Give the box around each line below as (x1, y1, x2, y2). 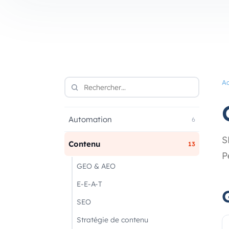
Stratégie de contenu (77, 215, 148, 224)
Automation (68, 114, 112, 124)
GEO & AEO (77, 162, 116, 170)
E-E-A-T (77, 179, 102, 188)
